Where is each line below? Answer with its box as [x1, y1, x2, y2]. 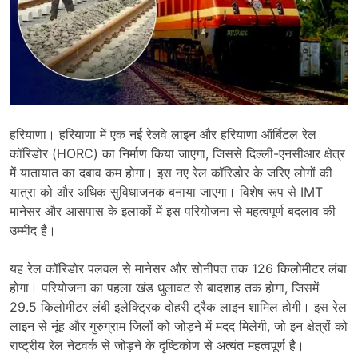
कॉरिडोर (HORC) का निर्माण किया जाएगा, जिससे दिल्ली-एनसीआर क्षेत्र [10, 145, 345, 162]
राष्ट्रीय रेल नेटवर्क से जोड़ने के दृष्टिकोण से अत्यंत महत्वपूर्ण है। [10, 337, 304, 354]
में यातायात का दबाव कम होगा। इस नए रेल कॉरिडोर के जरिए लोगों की [10, 165, 332, 181]
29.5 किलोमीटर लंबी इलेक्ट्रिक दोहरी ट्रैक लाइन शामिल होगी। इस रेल [10, 299, 347, 316]
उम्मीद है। [10, 222, 56, 239]
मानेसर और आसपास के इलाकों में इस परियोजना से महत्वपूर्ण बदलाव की [10, 203, 336, 220]
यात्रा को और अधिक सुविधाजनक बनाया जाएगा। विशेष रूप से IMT [10, 184, 323, 201]
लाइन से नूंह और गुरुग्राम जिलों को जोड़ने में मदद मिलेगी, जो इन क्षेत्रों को [10, 318, 348, 335]
